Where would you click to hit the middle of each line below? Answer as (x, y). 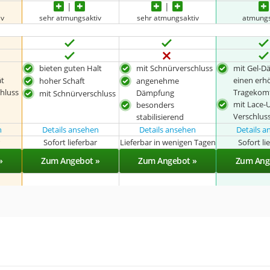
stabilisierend (160, 117)
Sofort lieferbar (71, 142)
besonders (155, 105)
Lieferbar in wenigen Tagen (168, 142)
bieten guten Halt (70, 68)
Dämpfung (155, 93)
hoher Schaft (62, 80)
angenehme (158, 80)
